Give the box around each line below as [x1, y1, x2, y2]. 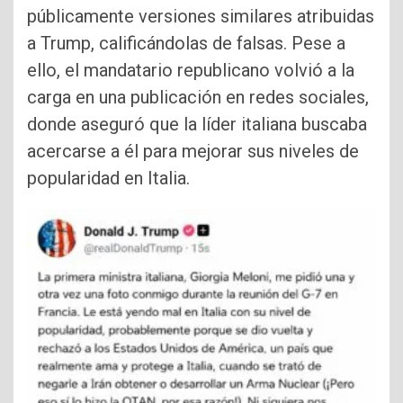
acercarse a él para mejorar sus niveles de [27, 140, 359, 163]
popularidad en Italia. [27, 167, 190, 190]
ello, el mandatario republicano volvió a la [27, 59, 354, 82]
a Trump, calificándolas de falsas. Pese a [27, 32, 345, 55]
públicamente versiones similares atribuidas [27, 5, 374, 28]
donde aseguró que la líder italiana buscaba [27, 113, 367, 136]
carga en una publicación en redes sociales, [27, 86, 369, 109]
